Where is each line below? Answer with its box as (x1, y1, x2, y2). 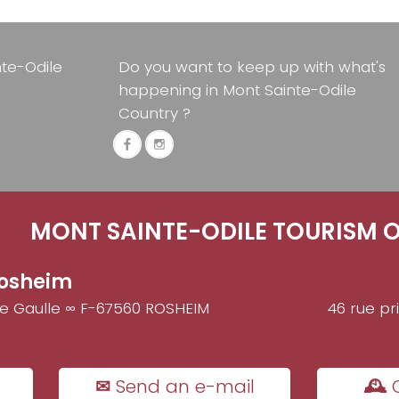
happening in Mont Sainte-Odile (118, 79, 356, 102)
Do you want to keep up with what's (118, 56, 386, 78)
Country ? (118, 102, 191, 125)
